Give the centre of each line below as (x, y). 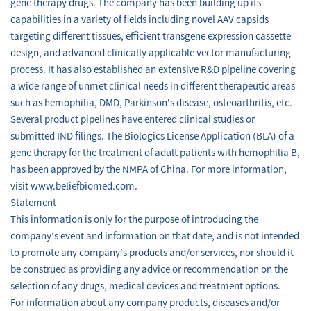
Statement (33, 203)
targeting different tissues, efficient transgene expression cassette (151, 36)
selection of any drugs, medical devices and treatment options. (145, 286)
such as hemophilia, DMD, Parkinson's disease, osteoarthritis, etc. (151, 103)
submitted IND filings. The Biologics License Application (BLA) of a (152, 136)
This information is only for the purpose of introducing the (134, 220)
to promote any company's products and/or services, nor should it (152, 253)
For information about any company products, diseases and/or (145, 303)
